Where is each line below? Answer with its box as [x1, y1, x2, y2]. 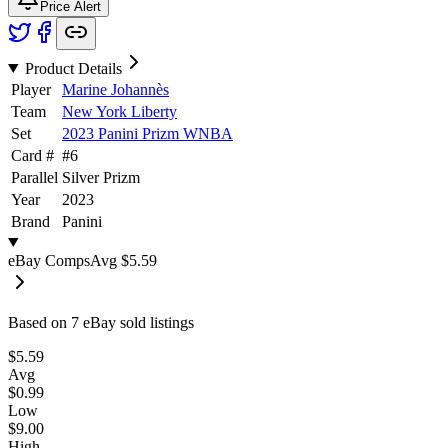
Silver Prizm [62, 168, 140, 186]
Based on [8, 313, 71, 331]
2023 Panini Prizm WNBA [62, 124, 233, 142]
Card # [11, 146, 54, 164]
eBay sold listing [79, 313, 188, 331]
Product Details [24, 59, 122, 77]
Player [11, 80, 51, 98]
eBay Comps [8, 251, 90, 269]
